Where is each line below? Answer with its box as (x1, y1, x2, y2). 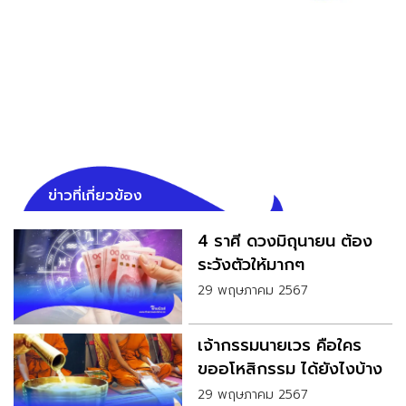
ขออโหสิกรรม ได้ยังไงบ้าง (197, 356, 382, 382)
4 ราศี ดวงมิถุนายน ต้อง (197, 228, 372, 255)
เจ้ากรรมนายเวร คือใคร (197, 333, 362, 359)
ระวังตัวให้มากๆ (197, 252, 304, 278)
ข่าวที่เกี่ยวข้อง (48, 185, 142, 208)
